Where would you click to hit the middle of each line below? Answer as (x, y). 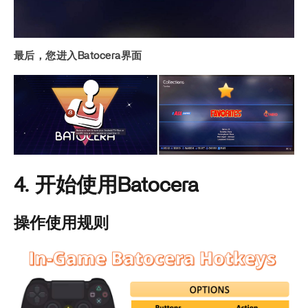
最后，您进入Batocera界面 (78, 56)
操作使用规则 (61, 224)
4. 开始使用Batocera (106, 186)
